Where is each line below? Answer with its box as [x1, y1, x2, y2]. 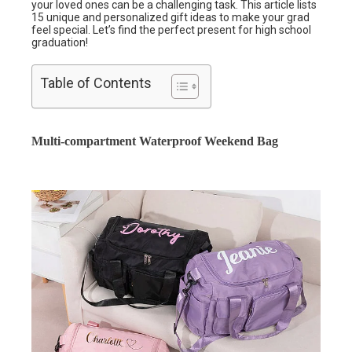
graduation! [31, 36, 88, 49]
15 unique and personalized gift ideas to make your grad [31, 11, 310, 24]
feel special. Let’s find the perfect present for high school [31, 24, 311, 37]
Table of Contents [40, 75, 152, 92]
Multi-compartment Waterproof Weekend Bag [31, 134, 278, 148]
